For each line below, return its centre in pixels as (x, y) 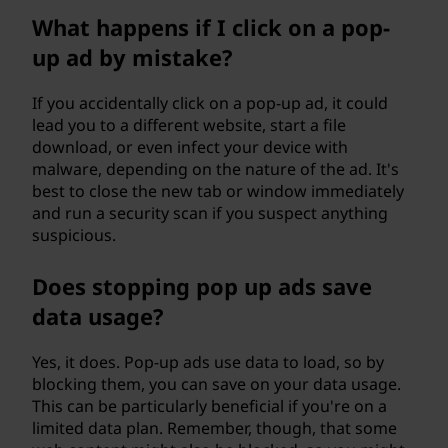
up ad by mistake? (132, 57)
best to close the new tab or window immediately (218, 191)
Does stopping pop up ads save (202, 286)
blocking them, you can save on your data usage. (216, 384)
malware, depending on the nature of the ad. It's (215, 169)
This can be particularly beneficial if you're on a (209, 406)
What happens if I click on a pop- (211, 27)
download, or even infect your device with (190, 147)
